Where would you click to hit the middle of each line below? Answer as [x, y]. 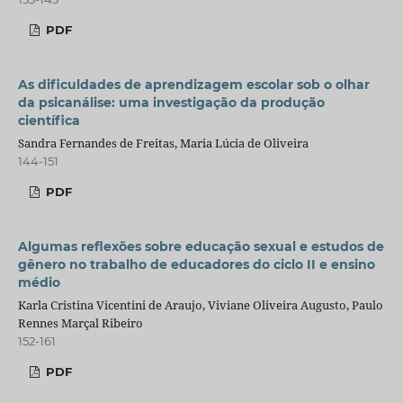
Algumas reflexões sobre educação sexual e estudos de [201, 246]
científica [49, 120]
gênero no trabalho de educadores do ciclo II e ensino [196, 264]
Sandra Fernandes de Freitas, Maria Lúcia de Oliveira [163, 143]
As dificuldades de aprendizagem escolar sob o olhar [193, 84]
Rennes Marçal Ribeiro [80, 322]
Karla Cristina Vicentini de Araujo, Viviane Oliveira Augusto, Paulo [200, 304]
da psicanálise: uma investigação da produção [171, 102]
